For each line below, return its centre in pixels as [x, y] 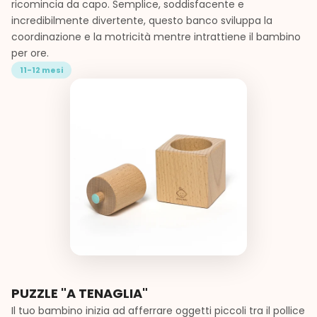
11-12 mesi [41, 70]
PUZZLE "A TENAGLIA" [80, 293]
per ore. [30, 53]
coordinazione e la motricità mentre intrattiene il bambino [156, 36]
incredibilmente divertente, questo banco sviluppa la [142, 20]
